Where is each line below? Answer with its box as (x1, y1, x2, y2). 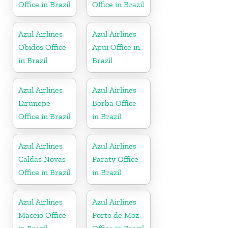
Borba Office (92, 98, 137, 108)
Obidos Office (18, 42, 66, 52)
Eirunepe (18, 98, 50, 108)
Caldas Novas (18, 154, 66, 164)
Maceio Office (18, 210, 66, 220)
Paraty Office (92, 154, 139, 164)
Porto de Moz (92, 210, 139, 220)
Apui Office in (92, 42, 140, 52)
